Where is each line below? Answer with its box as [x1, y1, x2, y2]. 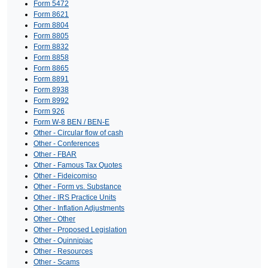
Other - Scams [33, 257, 80, 266]
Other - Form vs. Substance [33, 182, 121, 191]
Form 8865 [33, 63, 69, 72]
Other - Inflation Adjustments [33, 203, 124, 212]
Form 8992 [33, 96, 69, 105]
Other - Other [33, 214, 75, 223]
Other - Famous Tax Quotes [33, 160, 122, 169]
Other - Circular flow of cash [33, 128, 123, 137]
